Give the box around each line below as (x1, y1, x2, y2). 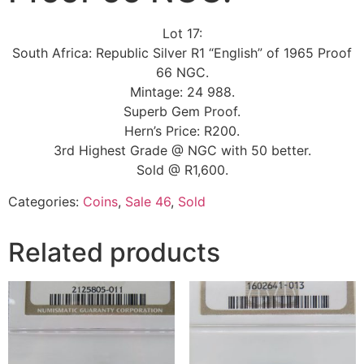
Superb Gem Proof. (123, 103, 240, 120)
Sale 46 (125, 193, 171, 210)
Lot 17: (162, 25, 202, 42)
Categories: (8, 193, 83, 210)
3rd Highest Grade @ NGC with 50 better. (53, 142, 311, 159)
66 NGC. (155, 64, 209, 81)
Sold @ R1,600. (136, 162, 228, 179)
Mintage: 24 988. (129, 84, 235, 101)
